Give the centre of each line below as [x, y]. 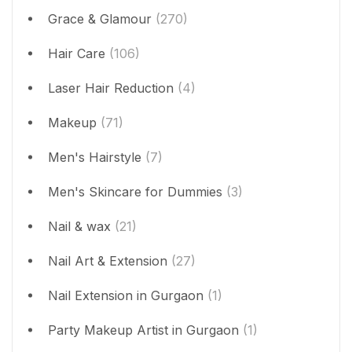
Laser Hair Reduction [111, 88]
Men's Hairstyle [95, 157]
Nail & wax [79, 226]
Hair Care [77, 53]
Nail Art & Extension [108, 261]
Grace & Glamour [100, 19]
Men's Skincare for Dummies [135, 192]
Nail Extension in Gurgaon [126, 295]
